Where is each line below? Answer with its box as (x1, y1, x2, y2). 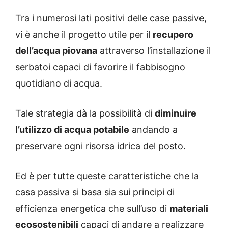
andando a (129, 124, 178, 135)
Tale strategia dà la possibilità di (15, 108, 155, 119)
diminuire (155, 108, 196, 119)
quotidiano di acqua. (15, 78, 102, 89)
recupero (153, 29, 193, 40)
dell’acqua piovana (15, 45, 97, 56)
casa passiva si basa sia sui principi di (15, 187, 175, 198)
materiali (169, 203, 208, 214)
